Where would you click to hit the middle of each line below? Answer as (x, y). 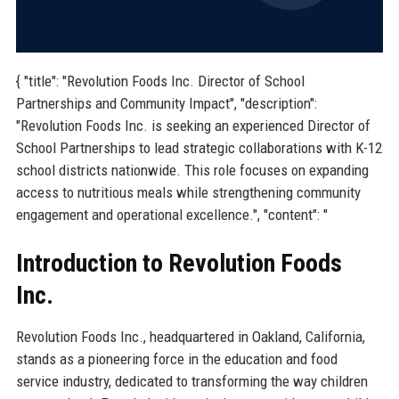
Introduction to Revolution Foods (179, 263)
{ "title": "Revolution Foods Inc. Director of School (160, 81)
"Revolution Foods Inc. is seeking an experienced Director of (193, 125)
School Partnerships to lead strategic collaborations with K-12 (199, 147)
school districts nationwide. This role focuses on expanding (192, 170)
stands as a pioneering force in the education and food (176, 358)
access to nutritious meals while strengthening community (188, 192)
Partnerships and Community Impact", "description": (166, 103)
